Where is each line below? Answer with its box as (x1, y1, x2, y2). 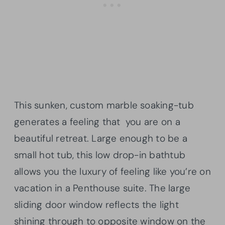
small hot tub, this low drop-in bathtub (14, 149, 185, 162)
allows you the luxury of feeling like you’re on (14, 165, 211, 178)
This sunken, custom (14, 99, 104, 112)
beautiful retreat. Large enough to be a (14, 132, 187, 145)
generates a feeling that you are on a (14, 116, 180, 129)
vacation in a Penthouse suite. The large (14, 182, 191, 195)
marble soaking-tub (103, 99, 194, 112)
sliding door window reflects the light (14, 198, 179, 211)
